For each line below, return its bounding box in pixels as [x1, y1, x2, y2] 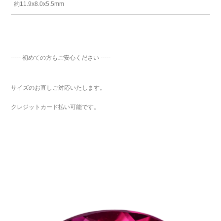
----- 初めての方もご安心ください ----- [11, 54, 111, 61]
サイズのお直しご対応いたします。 [11, 84, 106, 91]
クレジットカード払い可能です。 [11, 104, 100, 111]
